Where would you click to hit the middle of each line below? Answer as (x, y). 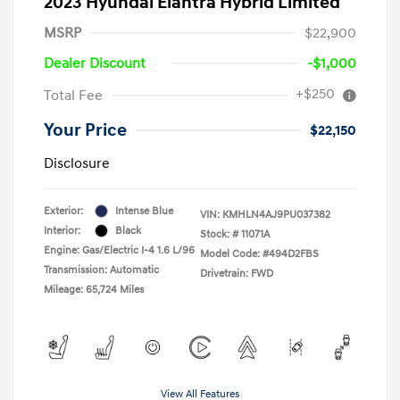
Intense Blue (144, 211)
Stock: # (219, 234)
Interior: (62, 230)
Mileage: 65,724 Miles (94, 289)
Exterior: (63, 211)
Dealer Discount (95, 63)
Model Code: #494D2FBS (259, 254)
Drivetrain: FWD (237, 273)
